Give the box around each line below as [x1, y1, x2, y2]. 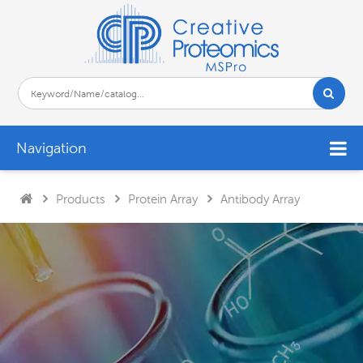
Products [56, 191, 105, 206]
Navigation [16, 139, 87, 156]
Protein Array [128, 191, 198, 206]
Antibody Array [220, 191, 300, 206]
